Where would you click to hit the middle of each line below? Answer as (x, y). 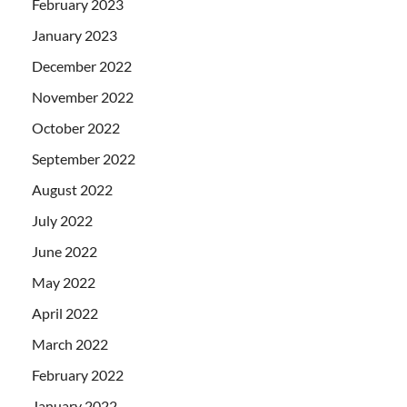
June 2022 (65, 251)
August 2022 (72, 189)
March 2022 (70, 343)
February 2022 (78, 374)
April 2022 (65, 313)
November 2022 (83, 96)
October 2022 (76, 127)
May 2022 (64, 282)
